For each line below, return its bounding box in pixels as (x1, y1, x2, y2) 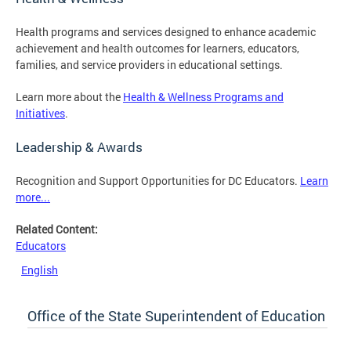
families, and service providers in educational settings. (16, 56, 283, 72)
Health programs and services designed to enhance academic (16, 24, 316, 39)
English (21, 262, 58, 277)
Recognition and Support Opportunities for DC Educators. (16, 172, 300, 188)
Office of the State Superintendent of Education (27, 306, 325, 325)
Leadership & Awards (16, 137, 143, 156)
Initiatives (16, 105, 65, 121)
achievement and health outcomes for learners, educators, (16, 40, 299, 56)
